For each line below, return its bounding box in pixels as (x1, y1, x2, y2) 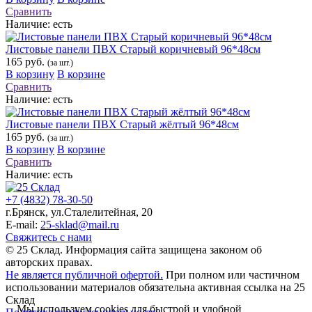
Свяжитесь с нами (6, 231, 92, 244)
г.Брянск (6, 206, 45, 219)
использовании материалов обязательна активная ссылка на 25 (6, 281, 305, 294)
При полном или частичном (163, 269, 299, 281)
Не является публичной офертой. (6, 269, 163, 281)
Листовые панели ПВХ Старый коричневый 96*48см (6, 43, 260, 56)
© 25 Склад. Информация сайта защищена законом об (6, 244, 262, 256)
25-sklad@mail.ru (40, 219, 119, 231)
